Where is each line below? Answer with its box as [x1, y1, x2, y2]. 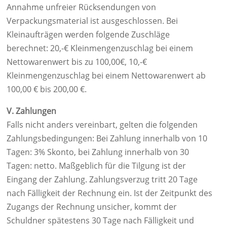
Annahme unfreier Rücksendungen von [7, 2, 156, 13]
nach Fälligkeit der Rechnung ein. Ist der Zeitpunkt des [7, 187, 212, 199]
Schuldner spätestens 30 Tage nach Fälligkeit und [7, 215, 194, 226]
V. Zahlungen [7, 105, 56, 117]
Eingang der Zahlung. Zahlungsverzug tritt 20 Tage [7, 174, 198, 185]
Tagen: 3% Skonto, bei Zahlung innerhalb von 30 [7, 146, 189, 158]
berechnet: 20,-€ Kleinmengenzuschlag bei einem [7, 43, 193, 54]
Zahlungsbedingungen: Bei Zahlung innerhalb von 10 [7, 133, 207, 144]
